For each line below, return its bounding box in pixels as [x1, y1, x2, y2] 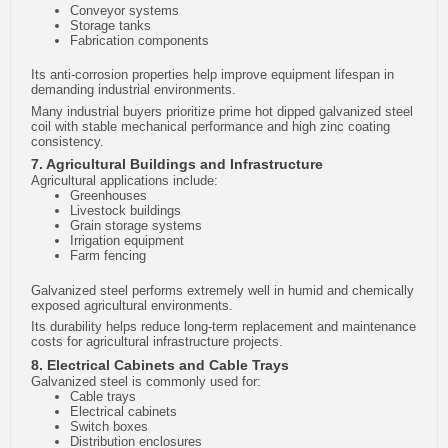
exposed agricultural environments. [31, 297, 233, 313]
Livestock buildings [70, 203, 181, 219]
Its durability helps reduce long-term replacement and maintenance [31, 319, 416, 335]
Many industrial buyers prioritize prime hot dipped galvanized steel [31, 103, 413, 119]
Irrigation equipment [70, 233, 184, 249]
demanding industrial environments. [31, 82, 236, 98]
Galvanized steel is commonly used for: [31, 373, 261, 389]
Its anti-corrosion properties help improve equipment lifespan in [31, 67, 394, 83]
